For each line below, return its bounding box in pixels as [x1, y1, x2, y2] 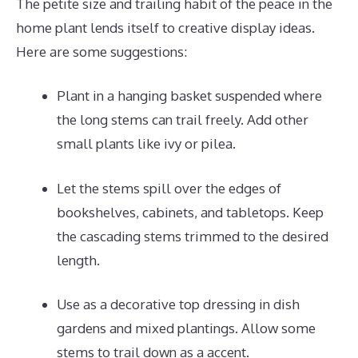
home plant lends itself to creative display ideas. [16, 18, 315, 36]
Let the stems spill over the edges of [57, 179, 281, 197]
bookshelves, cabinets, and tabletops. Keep [57, 203, 324, 221]
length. [57, 251, 100, 268]
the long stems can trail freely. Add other [57, 111, 308, 128]
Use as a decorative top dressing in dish [57, 296, 300, 312]
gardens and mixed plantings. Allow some [57, 320, 316, 336]
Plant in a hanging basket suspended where [57, 87, 322, 104]
